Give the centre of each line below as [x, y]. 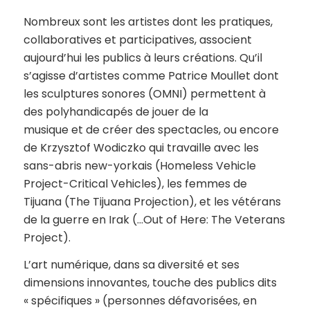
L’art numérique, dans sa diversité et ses [131, 265]
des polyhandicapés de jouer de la [116, 111]
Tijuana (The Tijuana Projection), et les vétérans [152, 201]
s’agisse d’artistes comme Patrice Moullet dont [151, 75]
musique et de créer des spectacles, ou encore [151, 129]
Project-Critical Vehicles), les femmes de [135, 183]
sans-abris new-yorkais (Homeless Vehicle [139, 165]
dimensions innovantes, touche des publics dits [150, 283]
